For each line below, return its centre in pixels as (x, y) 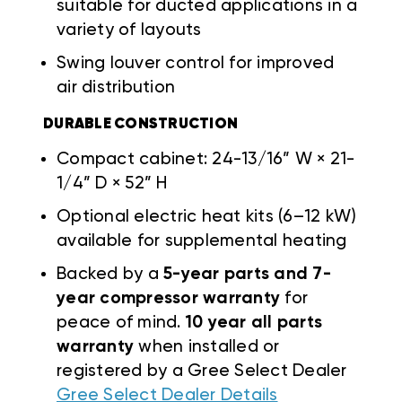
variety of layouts (129, 30)
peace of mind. (121, 322)
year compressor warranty (168, 298)
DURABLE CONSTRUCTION (140, 124)
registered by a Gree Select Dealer (202, 371)
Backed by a (110, 274)
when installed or (207, 346)
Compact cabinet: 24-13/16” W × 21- (206, 159)
